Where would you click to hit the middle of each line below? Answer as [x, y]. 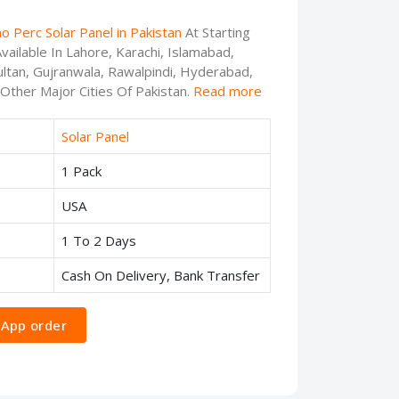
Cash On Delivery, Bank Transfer [161, 276]
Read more [228, 91]
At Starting [216, 33]
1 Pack [81, 171]
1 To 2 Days [99, 241]
